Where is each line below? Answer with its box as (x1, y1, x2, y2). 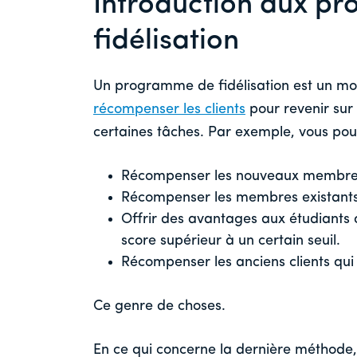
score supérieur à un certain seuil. (121, 233, 340, 249)
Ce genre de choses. (93, 299, 226, 315)
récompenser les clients (93, 102, 245, 118)
